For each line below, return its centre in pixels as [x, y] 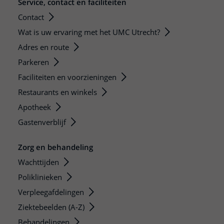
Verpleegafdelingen [51, 192]
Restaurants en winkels [57, 92]
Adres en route [43, 47]
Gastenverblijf [42, 122]
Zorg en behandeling [55, 147]
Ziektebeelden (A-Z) [51, 207]
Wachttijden [38, 162]
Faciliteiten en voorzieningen [67, 77]
